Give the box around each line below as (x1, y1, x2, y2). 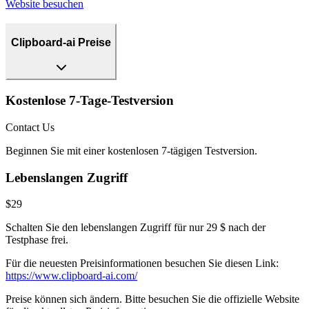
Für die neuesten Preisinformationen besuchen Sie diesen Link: (6, 257, 279, 270)
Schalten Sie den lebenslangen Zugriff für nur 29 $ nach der (6, 221, 266, 234)
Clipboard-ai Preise (11, 36, 111, 48)
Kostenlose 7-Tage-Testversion (6, 93, 174, 108)
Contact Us (6, 121, 54, 133)
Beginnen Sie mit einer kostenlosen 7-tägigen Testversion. (6, 144, 257, 157)
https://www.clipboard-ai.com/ (6, 270, 137, 282)
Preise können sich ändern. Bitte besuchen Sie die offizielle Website (6, 293, 299, 306)
